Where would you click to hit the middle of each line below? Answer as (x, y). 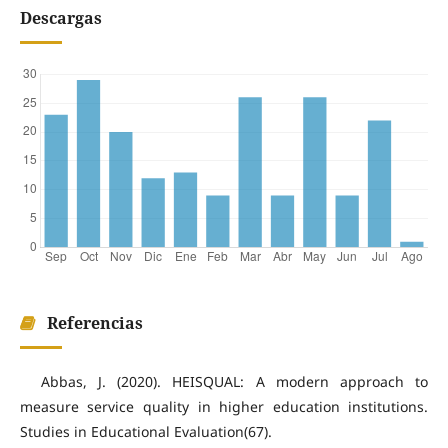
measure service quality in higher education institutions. (224, 407)
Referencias (92, 323)
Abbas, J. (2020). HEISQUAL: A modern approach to (234, 382)
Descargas (60, 18)
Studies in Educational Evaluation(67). (145, 432)
